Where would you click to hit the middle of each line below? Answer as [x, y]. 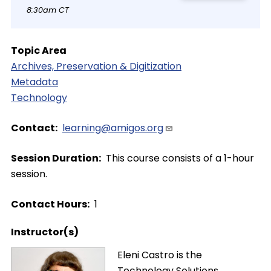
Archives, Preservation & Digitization [96, 66]
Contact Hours [49, 204]
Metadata [34, 82]
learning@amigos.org [113, 128]
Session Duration [54, 158]
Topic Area [38, 50]
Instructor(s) [44, 232]
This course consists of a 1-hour [180, 158]
